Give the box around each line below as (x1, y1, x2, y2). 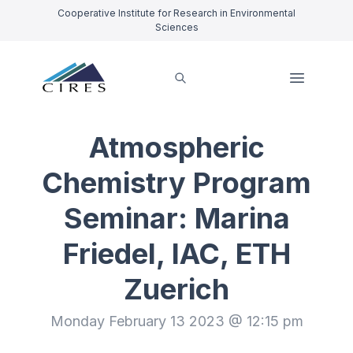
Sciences (154, 21, 199, 33)
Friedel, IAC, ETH (62, 236, 291, 271)
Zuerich (124, 272, 229, 307)
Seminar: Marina (63, 201, 290, 236)
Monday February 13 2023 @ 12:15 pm (50, 313, 303, 329)
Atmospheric (88, 130, 265, 165)
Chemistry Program (42, 165, 311, 200)
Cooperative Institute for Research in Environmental (58, 7, 295, 19)
